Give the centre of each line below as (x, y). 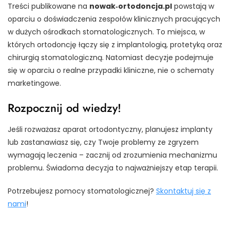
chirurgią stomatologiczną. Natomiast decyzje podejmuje (111, 58)
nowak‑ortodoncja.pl (131, 6)
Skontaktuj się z (184, 191)
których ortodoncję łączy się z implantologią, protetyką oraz (115, 45)
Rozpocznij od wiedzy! (64, 108)
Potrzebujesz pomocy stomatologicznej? (82, 191)
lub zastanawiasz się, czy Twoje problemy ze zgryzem (103, 142)
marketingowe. (34, 83)
